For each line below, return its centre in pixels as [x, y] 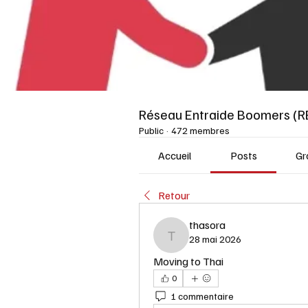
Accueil [175, 156]
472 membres [200, 131]
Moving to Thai [188, 262]
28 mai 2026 [215, 239]
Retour [174, 196]
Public [151, 131]
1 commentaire [202, 296]
